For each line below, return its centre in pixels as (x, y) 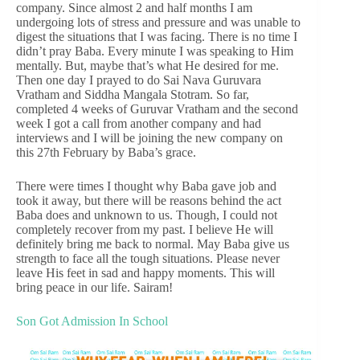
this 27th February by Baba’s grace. (106, 152)
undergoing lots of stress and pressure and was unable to (158, 22)
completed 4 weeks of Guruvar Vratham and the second (157, 108)
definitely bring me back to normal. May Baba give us (153, 243)
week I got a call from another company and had (139, 123)
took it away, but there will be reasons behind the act (149, 200)
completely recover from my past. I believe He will (145, 229)
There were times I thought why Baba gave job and (146, 186)
